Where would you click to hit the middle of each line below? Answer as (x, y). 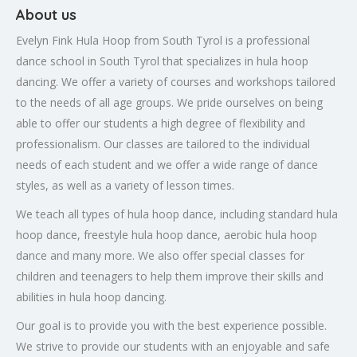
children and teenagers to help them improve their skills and (170, 276)
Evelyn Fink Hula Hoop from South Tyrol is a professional (163, 40)
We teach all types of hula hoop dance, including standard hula (177, 214)
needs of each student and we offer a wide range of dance (167, 164)
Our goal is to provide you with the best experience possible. (171, 325)
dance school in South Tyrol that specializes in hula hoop (162, 61)
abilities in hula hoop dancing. (91, 296)
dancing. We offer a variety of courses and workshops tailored (176, 81)
